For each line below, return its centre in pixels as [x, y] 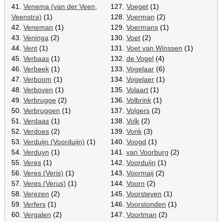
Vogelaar [140, 69]
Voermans [142, 27]
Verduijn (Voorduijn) [54, 141]
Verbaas [36, 58]
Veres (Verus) [45, 183]
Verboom [37, 79]
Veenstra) [27, 17]
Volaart [137, 89]
